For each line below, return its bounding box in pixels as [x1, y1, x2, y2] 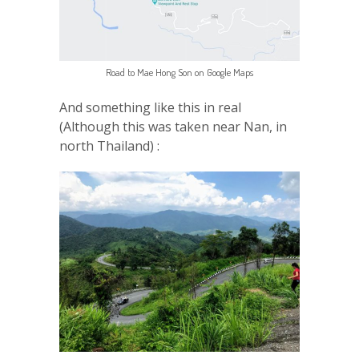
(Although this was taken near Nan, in [59, 118, 287, 136]
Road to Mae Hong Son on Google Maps [106, 66, 253, 79]
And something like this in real [59, 99, 241, 117]
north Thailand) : [59, 137, 159, 155]
